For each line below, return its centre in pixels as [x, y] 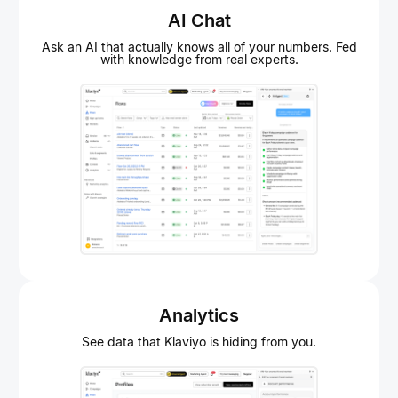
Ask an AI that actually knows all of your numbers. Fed [199, 46]
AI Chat [199, 20]
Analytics [199, 315]
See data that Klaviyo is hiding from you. [199, 341]
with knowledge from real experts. [199, 59]
